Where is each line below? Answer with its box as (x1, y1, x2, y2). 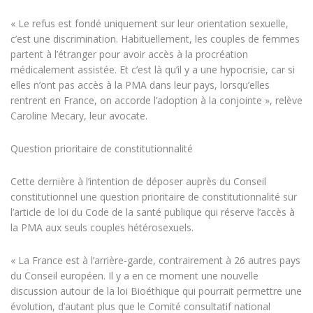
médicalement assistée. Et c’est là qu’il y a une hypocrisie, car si (10, 63, 295, 77)
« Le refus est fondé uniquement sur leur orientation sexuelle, (10, 17, 289, 31)
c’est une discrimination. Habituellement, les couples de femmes (10, 32, 300, 46)
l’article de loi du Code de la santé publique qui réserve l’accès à (10, 205, 295, 219)
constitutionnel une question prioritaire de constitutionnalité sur (10, 190, 297, 204)
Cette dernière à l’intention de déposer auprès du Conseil (10, 175, 266, 189)
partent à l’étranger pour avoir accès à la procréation (10, 48, 248, 61)
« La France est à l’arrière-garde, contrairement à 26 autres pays (10, 254, 300, 268)
